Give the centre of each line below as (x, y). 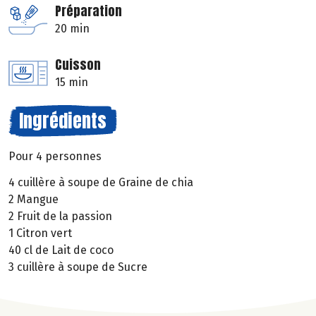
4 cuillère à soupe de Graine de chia (101, 183)
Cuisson (78, 65)
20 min (72, 29)
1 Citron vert (40, 233)
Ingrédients (63, 121)
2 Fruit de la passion (60, 217)
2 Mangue (34, 200)
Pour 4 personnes (55, 157)
